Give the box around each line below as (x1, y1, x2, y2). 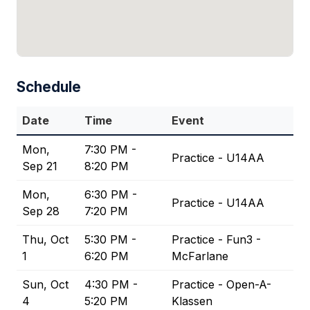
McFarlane (172, 249, 228, 264)
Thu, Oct (22, 232, 69, 247)
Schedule (17, 78, 81, 96)
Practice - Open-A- (172, 277, 271, 292)
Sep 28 (22, 204, 60, 219)
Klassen (172, 294, 212, 309)
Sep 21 (22, 159, 57, 174)
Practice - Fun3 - (172, 232, 261, 247)
